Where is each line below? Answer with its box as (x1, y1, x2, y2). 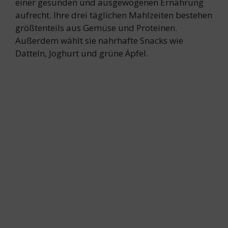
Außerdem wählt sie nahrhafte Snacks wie (15, 34, 183, 46)
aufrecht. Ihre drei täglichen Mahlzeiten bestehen (15, 9, 212, 21)
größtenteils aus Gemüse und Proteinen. (15, 21, 177, 34)
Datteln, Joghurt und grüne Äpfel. (15, 47, 148, 59)
